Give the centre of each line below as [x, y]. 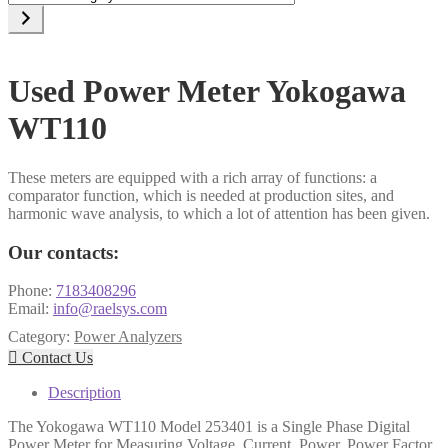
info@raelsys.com [110, 309]
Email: [30, 309]
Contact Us [55, 358]
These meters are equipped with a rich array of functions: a [192, 177]
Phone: [32, 291]
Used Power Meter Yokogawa [207, 91]
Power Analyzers [128, 337]
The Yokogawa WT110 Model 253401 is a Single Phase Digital [209, 427]
